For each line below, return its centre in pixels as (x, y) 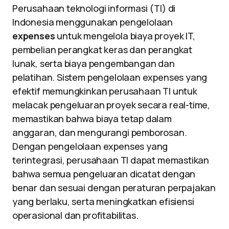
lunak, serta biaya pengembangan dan (94, 63)
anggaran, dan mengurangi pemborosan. (100, 132)
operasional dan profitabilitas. (75, 215)
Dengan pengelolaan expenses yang (90, 146)
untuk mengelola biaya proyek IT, (125, 36)
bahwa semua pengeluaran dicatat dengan (104, 174)
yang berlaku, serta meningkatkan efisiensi (103, 201)
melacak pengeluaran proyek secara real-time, (111, 105)
